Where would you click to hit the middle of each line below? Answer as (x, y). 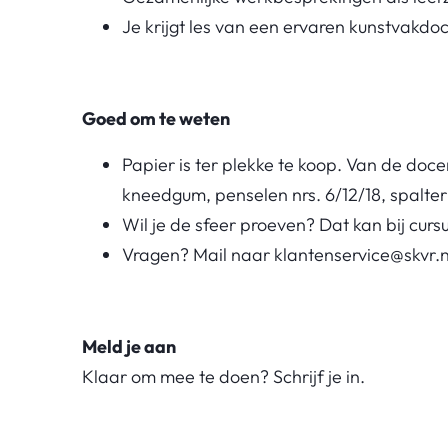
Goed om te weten (156, 118)
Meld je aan (129, 346)
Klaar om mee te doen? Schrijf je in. (225, 376)
